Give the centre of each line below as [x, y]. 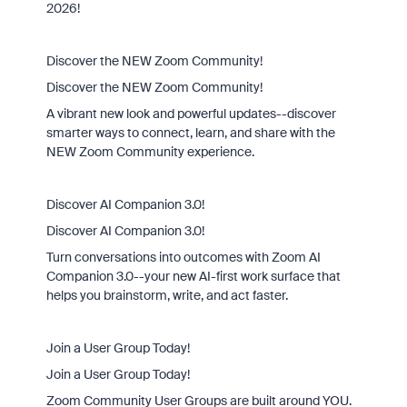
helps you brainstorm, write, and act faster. [167, 295]
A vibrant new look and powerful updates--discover [191, 114]
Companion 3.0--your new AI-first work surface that [193, 276]
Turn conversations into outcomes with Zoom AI [183, 257]
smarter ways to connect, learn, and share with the [190, 133]
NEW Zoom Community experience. [150, 152]
